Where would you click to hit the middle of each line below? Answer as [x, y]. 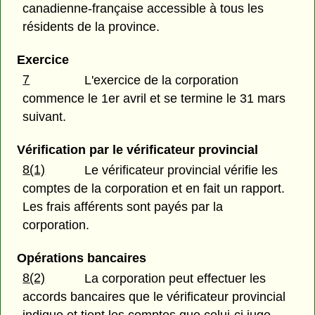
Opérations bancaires [81, 258]
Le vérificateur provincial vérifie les [181, 171]
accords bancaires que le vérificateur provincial [154, 297]
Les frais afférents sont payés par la [123, 207]
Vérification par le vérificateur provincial [137, 150]
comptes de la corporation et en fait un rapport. [154, 189]
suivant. [45, 116]
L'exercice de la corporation [162, 80]
